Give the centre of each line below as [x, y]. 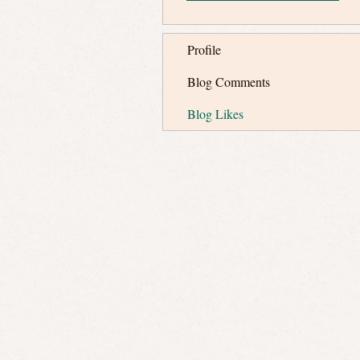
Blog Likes [215, 114]
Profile [204, 49]
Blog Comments [229, 82]
